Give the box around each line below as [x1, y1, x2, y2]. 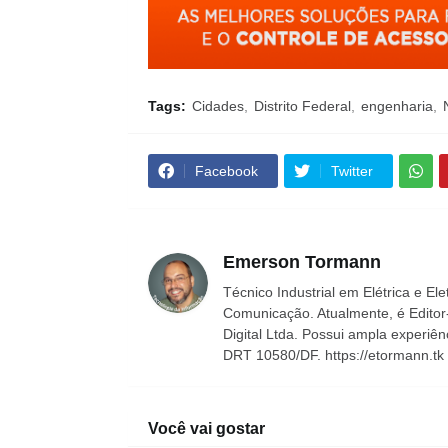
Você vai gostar [147, 420, 265, 438]
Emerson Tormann [222, 252, 381, 273]
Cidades [191, 98, 244, 115]
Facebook [194, 163, 258, 180]
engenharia [360, 98, 433, 115]
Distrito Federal [253, 98, 351, 115]
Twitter [330, 163, 373, 180]
